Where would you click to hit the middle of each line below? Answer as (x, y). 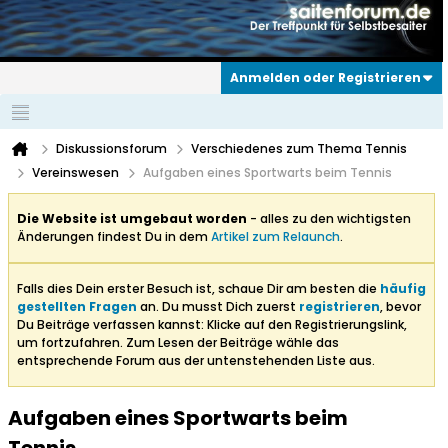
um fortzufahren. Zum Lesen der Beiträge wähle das (178, 343)
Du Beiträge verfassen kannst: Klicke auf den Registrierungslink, (212, 325)
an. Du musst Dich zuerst (218, 307)
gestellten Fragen (77, 307)
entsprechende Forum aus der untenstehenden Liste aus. (196, 361)
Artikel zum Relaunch (275, 237)
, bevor (400, 307)
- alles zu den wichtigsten (329, 219)
